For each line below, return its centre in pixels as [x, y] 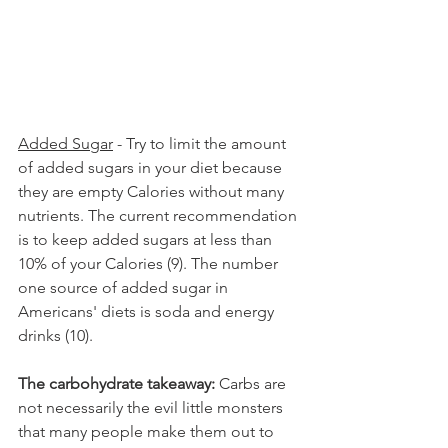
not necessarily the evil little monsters [152, 408]
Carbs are [252, 384]
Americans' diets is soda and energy [148, 312]
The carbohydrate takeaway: [116, 384]
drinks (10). [55, 336]
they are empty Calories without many [153, 192]
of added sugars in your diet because [152, 168]
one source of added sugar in [125, 288]
